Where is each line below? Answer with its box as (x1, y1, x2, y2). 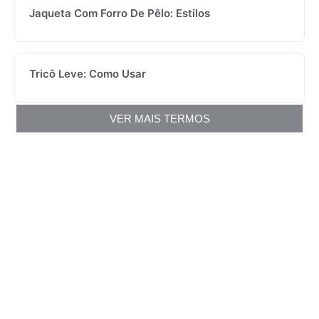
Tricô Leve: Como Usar (29, 66, 146, 80)
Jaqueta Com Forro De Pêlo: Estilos (29, 6, 210, 20)
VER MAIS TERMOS (109, 112, 210, 125)
